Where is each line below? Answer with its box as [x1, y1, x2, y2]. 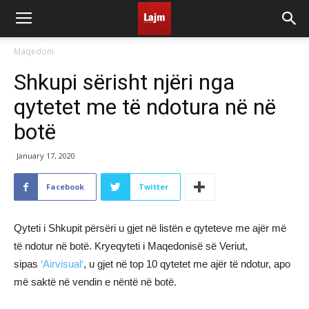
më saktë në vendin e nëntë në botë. [14, 276, 177, 288]
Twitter [139, 181, 168, 192]
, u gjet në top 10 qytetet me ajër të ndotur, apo [83, 258, 290, 270]
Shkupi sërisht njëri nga [14, 69, 235, 95]
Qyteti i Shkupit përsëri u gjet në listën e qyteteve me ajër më [14, 222, 286, 234]
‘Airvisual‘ [41, 258, 83, 270]
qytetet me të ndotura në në [14, 94, 276, 120]
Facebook [46, 181, 84, 192]
